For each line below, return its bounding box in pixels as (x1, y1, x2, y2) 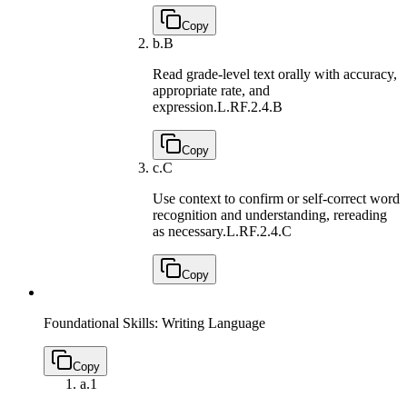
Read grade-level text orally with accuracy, (153, 65, 397, 82)
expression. (153, 98, 217, 114)
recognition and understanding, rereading (153, 206, 387, 223)
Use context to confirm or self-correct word (153, 190, 400, 206)
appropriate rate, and (153, 82, 270, 98)
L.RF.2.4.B (217, 98, 283, 114)
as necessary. (153, 223, 226, 239)
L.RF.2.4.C (226, 223, 292, 239)
